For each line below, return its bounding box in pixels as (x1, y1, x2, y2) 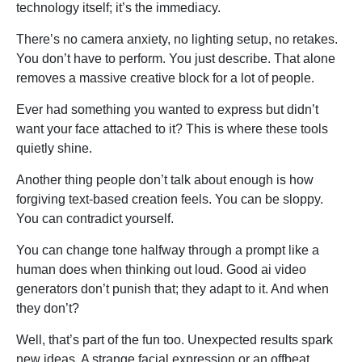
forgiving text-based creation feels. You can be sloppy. (16, 192, 323, 207)
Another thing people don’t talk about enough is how (16, 173, 314, 187)
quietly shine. (16, 141, 92, 156)
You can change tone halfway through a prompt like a (16, 243, 319, 258)
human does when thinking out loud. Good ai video (16, 263, 306, 277)
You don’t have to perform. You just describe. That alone (16, 52, 335, 66)
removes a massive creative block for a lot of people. (16, 71, 314, 86)
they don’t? (16, 301, 79, 316)
